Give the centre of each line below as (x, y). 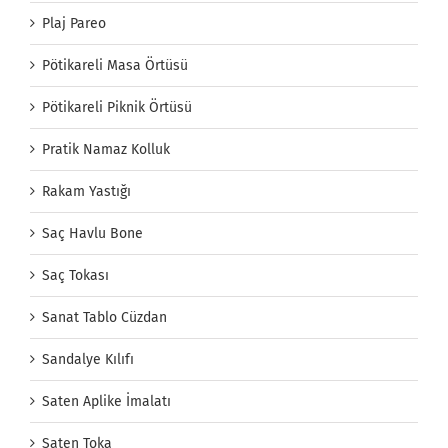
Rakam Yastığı (86, 192)
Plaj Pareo (74, 24)
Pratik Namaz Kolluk (106, 150)
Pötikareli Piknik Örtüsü (117, 108)
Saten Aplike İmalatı (106, 402)
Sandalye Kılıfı (88, 360)
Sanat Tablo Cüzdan (104, 318)
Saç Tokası (75, 276)
